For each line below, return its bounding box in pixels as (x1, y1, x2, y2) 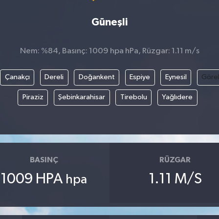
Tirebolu (120, 93, 147, 101)
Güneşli (91, 17, 128, 27)
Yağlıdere (162, 93, 193, 101)
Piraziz (22, 93, 44, 101)
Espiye (130, 73, 150, 81)
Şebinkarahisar (58, 93, 105, 101)
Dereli (44, 73, 64, 81)
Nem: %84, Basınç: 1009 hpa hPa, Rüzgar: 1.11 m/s (20, 46, 199, 55)
